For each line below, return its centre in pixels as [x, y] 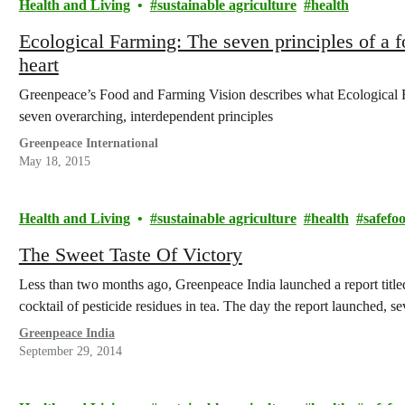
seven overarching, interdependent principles [146, 116]
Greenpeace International [88, 143]
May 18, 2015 [54, 161]
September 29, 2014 [70, 351]
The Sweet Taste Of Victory [130, 254]
